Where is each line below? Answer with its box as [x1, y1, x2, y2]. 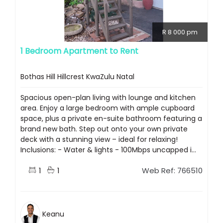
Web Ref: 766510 [142, 165, 203, 176]
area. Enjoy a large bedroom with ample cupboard [20, 103, 195, 113]
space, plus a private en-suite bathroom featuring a [20, 113, 202, 124]
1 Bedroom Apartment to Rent [20, 45, 138, 57]
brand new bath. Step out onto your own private [20, 124, 188, 134]
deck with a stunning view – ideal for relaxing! [20, 134, 178, 145]
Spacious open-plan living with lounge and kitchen [20, 93, 196, 103]
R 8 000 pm [162, 27, 198, 37]
